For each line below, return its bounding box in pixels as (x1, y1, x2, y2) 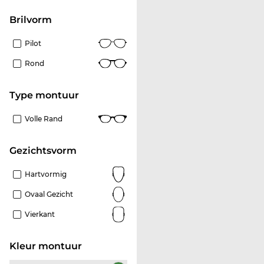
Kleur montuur (16, 240, 82, 252)
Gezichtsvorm (16, 144, 77, 156)
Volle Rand (25, 114, 62, 123)
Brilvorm (16, 14, 52, 25)
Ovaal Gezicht (25, 189, 73, 199)
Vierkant (25, 209, 55, 219)
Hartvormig (25, 169, 67, 179)
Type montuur (15, 89, 79, 101)
